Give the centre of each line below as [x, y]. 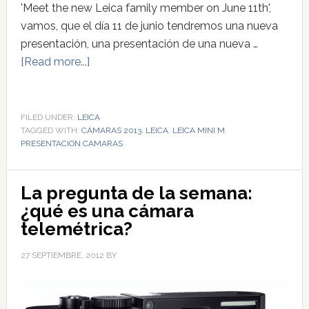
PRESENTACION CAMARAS [71, 144]
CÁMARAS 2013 [111, 131]
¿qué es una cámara [107, 211]
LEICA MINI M [198, 131]
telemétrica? [76, 229]
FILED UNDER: [49, 118]
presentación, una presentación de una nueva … [139, 44]
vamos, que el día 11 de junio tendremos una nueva [149, 26]
